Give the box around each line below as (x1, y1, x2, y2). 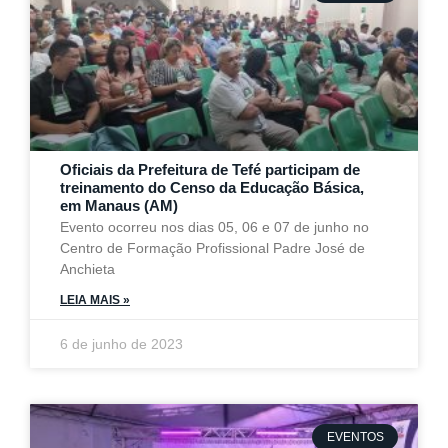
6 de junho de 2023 (60, 336, 183, 352)
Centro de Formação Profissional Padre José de (60, 240, 365, 256)
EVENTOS (326, 430, 384, 445)
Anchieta (60, 261, 115, 277)
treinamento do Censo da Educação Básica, (60, 179, 364, 196)
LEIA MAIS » (60, 293, 130, 307)
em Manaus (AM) (60, 197, 178, 214)
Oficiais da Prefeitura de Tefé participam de (60, 161, 360, 178)
